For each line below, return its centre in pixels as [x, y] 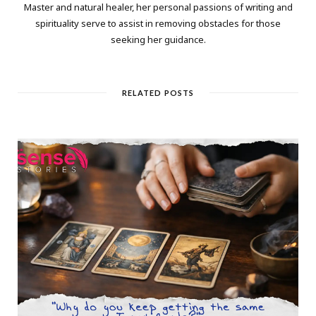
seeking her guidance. [158, 39]
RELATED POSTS [158, 92]
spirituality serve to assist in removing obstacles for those [158, 23]
